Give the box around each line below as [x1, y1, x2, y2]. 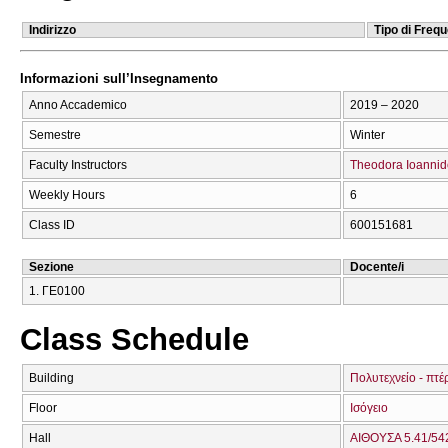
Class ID [29, 217, 75, 232]
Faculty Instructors [29, 157, 127, 172]
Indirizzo [29, 22, 76, 37]
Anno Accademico [29, 97, 127, 112]
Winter [350, 127, 385, 142]
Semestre [29, 127, 81, 142]
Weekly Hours [29, 187, 105, 202]
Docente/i [350, 259, 404, 274]
